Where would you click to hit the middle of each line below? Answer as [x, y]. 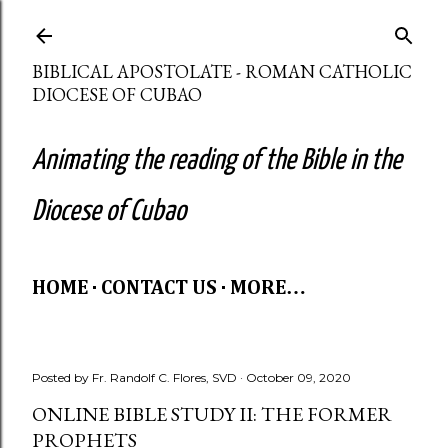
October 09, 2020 [298, 377]
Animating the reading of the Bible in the [217, 161]
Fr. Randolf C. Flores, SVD [164, 377]
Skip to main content [224, 25]
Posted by [62, 377]
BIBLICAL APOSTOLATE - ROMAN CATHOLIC [222, 71]
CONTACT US [159, 288]
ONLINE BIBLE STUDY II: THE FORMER [212, 414]
